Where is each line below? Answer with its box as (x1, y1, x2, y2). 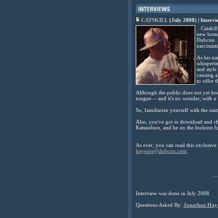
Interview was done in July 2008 (136, 190, 209, 197)
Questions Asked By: (136, 202, 183, 208)
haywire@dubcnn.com (136, 148, 187, 154)
